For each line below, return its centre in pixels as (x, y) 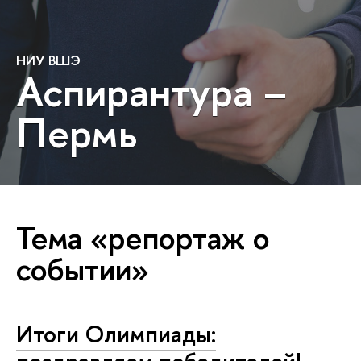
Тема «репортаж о (143, 237)
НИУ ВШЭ (48, 60)
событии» (83, 269)
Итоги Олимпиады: (116, 334)
